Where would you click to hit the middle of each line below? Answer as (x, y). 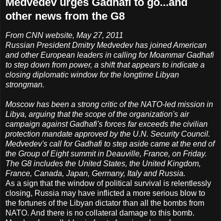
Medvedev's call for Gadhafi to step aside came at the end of (110, 144)
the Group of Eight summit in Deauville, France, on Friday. (106, 154)
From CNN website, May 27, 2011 (64, 36)
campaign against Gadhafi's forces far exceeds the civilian (107, 124)
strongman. (25, 85)
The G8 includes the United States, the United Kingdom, (103, 164)
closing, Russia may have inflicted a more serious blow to (105, 193)
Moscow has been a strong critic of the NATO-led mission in (109, 105)
